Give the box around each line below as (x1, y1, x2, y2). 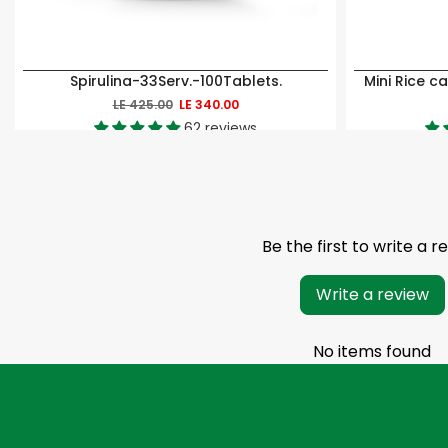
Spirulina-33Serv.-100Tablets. (69, 70, 282, 91)
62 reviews (184, 117, 257, 138)
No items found (313, 339, 431, 363)
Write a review (315, 282, 429, 306)
